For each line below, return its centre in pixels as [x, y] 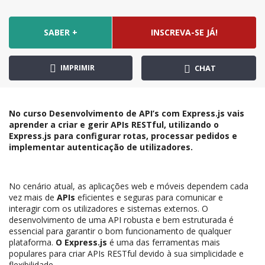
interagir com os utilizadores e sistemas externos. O [109, 209]
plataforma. [32, 243]
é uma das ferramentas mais [164, 243]
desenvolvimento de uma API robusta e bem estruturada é [121, 220]
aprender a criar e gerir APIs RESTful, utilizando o [114, 125]
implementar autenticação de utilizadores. [101, 147]
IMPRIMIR [76, 68]
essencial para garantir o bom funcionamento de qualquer [120, 231]
